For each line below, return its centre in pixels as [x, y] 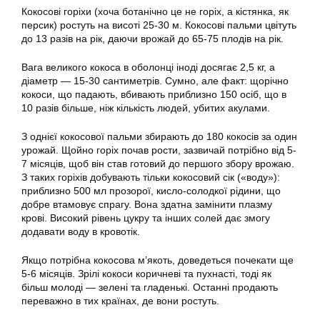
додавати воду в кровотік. [81, 232]
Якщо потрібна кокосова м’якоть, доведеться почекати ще [157, 260]
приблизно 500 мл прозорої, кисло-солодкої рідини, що [151, 191]
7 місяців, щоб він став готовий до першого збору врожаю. [158, 164]
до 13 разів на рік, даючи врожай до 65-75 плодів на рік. [152, 39]
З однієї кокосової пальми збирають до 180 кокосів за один [159, 137]
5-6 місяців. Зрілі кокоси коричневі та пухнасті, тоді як [146, 274]
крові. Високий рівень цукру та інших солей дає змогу [146, 218]
